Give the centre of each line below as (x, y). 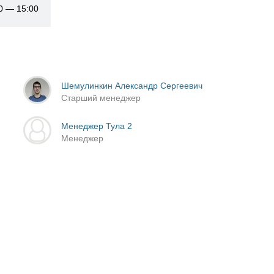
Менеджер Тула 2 (97, 126)
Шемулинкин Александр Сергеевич (132, 85)
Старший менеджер (101, 98)
